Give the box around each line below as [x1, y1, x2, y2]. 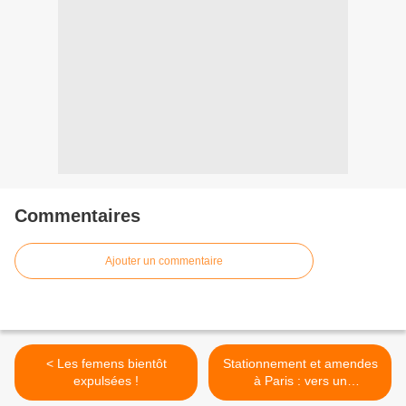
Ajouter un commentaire [105, 255, 223, 268]
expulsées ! [73, 373, 139, 389]
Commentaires [14, 206, 140, 227]
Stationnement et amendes [222, 356, 378, 372]
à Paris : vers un [253, 373, 347, 389]
